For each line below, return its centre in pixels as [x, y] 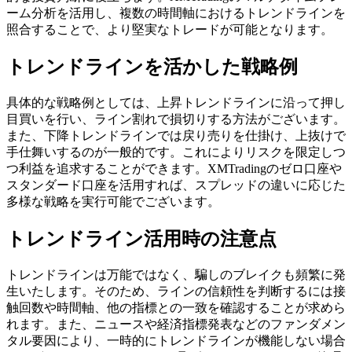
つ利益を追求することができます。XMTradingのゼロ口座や [174, 169]
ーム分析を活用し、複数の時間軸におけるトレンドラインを [176, 13]
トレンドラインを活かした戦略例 [152, 67]
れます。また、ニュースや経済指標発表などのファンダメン [176, 324]
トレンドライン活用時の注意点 [141, 239]
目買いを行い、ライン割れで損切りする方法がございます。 [176, 119]
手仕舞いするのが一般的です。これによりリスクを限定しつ [176, 152]
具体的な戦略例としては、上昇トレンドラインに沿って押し [176, 103]
